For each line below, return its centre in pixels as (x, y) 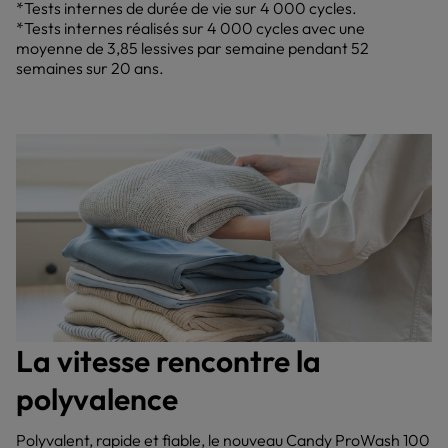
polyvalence (97, 399)
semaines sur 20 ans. (90, 68)
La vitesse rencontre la (168, 361)
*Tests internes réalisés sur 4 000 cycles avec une (190, 28)
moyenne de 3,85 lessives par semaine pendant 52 (192, 48)
